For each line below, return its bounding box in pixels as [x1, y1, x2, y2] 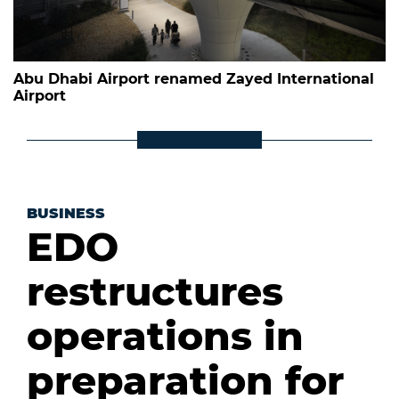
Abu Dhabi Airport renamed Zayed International [13, 70, 374, 88]
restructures [27, 267, 283, 316]
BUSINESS [27, 205, 105, 223]
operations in [27, 312, 304, 361]
